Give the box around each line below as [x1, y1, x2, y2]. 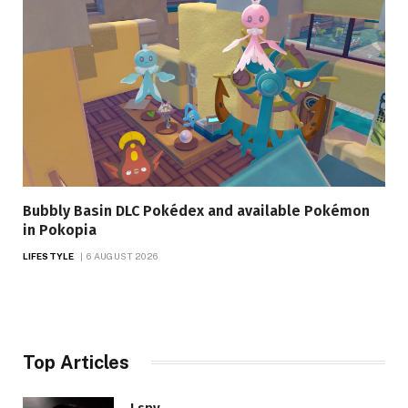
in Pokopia [23, 220, 97, 239]
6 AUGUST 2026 [87, 250, 158, 261]
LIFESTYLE [23, 250, 74, 261]
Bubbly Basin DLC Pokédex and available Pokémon [23, 201, 370, 219]
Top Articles [23, 351, 129, 373]
